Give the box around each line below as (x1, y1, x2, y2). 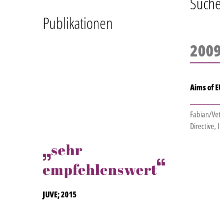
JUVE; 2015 (43, 189, 77, 200)
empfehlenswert (43, 160, 157, 179)
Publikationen (43, 12, 113, 34)
